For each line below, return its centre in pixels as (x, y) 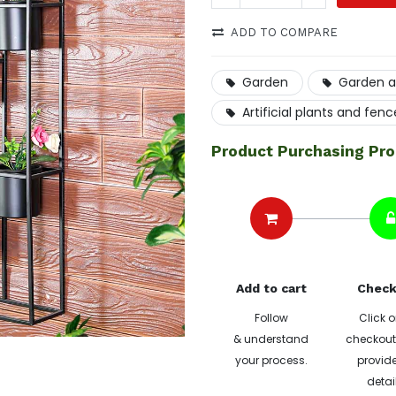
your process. (271, 360)
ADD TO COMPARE (284, 32)
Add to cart (271, 288)
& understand (271, 339)
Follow (271, 318)
